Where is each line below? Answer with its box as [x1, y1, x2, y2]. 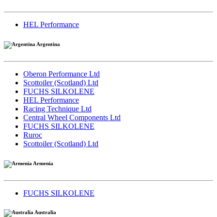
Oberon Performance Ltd [23, 69, 100, 78]
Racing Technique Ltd [23, 104, 92, 113]
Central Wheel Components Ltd [23, 113, 121, 122]
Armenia [32, 160, 53, 166]
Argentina [35, 41, 60, 47]
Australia [33, 209, 56, 216]
